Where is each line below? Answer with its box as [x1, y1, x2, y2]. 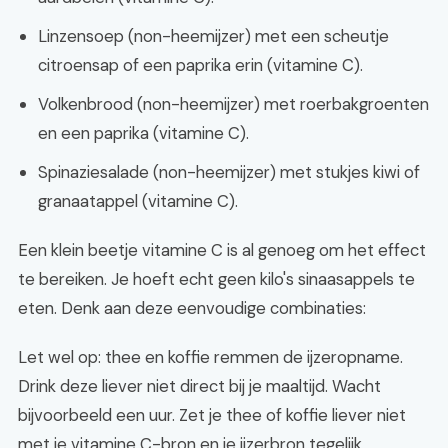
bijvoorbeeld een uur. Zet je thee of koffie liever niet [18, 404, 406, 426]
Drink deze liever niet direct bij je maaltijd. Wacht [18, 375, 381, 397]
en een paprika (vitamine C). [38, 122, 249, 144]
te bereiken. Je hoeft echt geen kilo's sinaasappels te [18, 268, 415, 290]
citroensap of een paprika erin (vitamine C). [38, 54, 363, 76]
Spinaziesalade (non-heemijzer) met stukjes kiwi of [38, 161, 420, 183]
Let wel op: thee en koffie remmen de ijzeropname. [18, 346, 403, 368]
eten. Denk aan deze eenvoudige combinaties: [18, 297, 366, 319]
